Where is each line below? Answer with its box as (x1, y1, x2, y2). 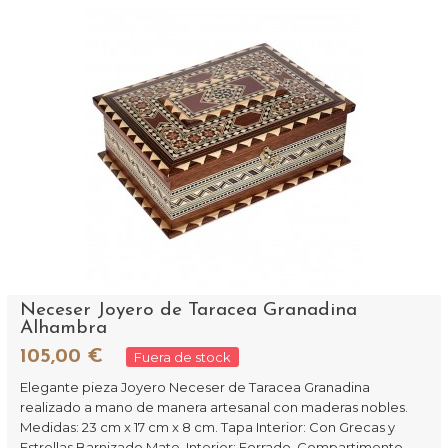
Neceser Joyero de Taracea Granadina (20, 301, 358, 320)
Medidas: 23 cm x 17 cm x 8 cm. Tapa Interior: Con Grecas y (20, 419, 396, 435)
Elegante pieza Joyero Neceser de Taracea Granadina (20, 379, 371, 395)
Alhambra (20, 319, 108, 338)
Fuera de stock (134, 349, 232, 365)
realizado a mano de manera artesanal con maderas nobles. (20, 399, 409, 415)
